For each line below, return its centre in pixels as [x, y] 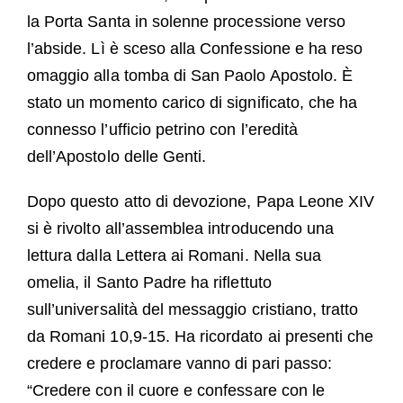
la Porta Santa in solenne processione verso [186, 22]
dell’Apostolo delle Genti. [116, 157]
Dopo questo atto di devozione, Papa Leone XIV [201, 202]
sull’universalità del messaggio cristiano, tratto [193, 310]
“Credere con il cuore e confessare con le [176, 391]
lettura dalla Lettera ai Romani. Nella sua [174, 256]
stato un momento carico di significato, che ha [192, 103]
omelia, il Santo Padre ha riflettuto [149, 283]
